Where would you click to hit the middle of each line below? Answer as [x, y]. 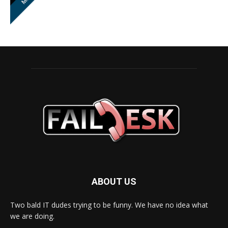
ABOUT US [114, 182]
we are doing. [32, 216]
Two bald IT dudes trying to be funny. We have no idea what [109, 205]
